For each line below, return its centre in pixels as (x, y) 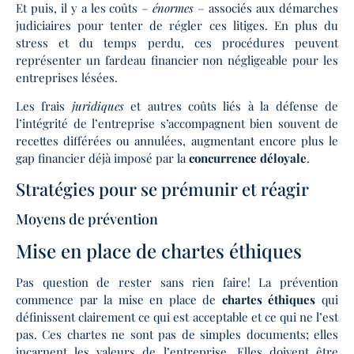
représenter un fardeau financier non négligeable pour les (177, 60)
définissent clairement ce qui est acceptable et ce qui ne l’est (177, 316)
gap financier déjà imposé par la (102, 158)
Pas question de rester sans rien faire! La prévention (177, 282)
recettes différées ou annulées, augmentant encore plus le (177, 141)
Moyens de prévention (87, 218)
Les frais (44, 106)
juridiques (101, 106)
